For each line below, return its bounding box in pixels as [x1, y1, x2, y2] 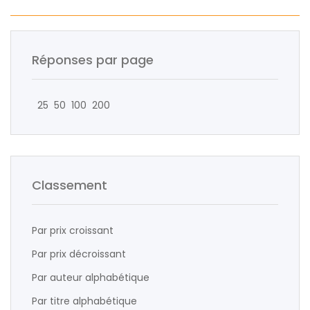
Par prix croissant [32, 224, 113, 237]
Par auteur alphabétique [32, 271, 149, 284]
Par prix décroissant [32, 247, 126, 261]
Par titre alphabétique [32, 294, 137, 308]
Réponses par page [32, 51, 154, 69]
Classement [32, 176, 107, 194]
